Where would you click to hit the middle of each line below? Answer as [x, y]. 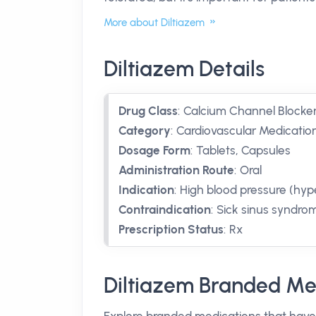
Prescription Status [171, 229]
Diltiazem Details [184, 69]
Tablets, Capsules [243, 150]
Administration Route [176, 170]
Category [145, 130]
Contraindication [165, 209]
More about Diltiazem [156, 23]
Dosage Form [154, 150]
